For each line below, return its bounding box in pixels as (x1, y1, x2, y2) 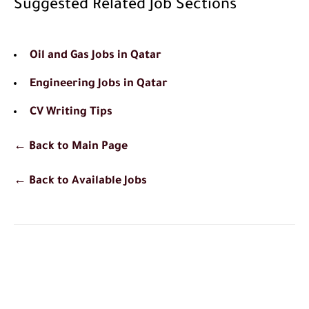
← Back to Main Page (14, 141, 128, 153)
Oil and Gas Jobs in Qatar (30, 50, 161, 62)
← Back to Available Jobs (14, 175, 147, 188)
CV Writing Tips (30, 106, 112, 119)
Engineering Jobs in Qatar (30, 78, 168, 90)
